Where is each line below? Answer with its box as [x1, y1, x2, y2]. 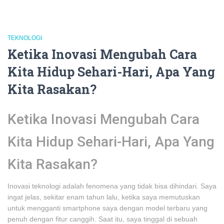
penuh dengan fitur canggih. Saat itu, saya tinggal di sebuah [7, 215, 197, 223]
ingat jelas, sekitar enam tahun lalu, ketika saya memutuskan [7, 193, 200, 201]
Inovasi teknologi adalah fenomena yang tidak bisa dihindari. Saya [7, 182, 216, 190]
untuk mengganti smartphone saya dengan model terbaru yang [7, 204, 207, 212]
